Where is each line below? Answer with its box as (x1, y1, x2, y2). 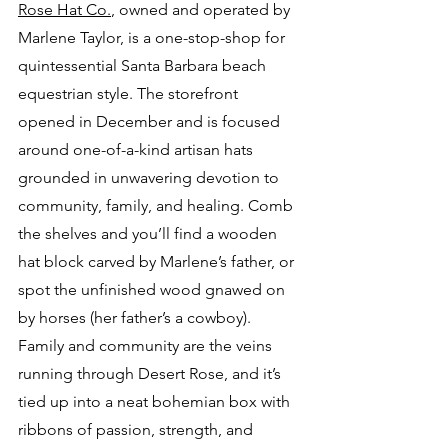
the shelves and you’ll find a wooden (18, 224, 281, 243)
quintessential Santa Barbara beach (18, 56, 270, 75)
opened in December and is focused (18, 112, 284, 131)
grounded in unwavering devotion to (18, 168, 283, 187)
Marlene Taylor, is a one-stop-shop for (18, 28, 289, 47)
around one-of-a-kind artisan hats (18, 140, 257, 159)
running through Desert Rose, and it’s (18, 364, 285, 383)
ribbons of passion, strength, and (18, 420, 257, 439)
